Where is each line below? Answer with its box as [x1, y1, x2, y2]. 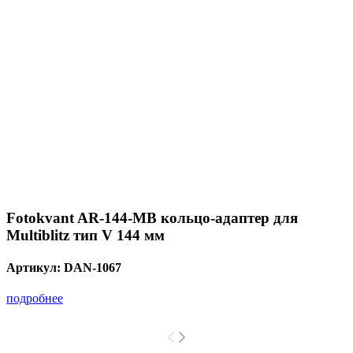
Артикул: [6, 260, 64, 274]
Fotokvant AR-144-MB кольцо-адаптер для [6, 209, 298, 226]
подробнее [6, 292, 63, 306]
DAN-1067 [64, 260, 121, 274]
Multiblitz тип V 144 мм [6, 226, 165, 243]
